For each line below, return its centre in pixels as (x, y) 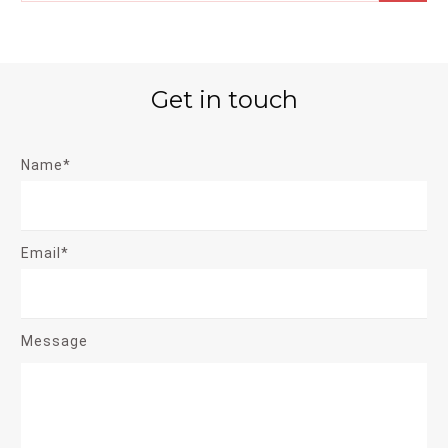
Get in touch (224, 99)
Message (54, 340)
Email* (45, 252)
